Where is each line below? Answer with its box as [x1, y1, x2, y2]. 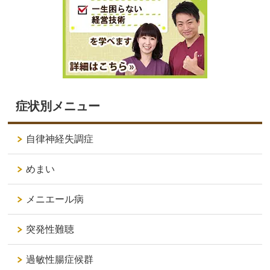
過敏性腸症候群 [26, 254, 94, 265]
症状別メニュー [16, 99, 101, 113]
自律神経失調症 [26, 133, 94, 144]
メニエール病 [26, 193, 84, 204]
